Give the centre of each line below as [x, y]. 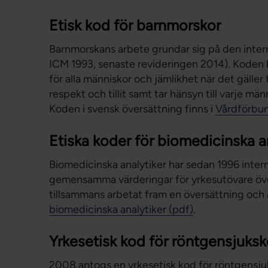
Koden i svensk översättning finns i [132, 109]
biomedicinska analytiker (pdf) [121, 209]
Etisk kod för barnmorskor [135, 25]
